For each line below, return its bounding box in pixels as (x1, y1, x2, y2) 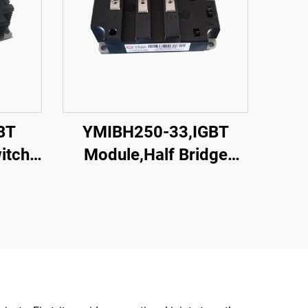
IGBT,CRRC (115, 168, 196, 187)
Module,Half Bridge (83, 145, 228, 164)
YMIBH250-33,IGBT (82, 122, 229, 142)
